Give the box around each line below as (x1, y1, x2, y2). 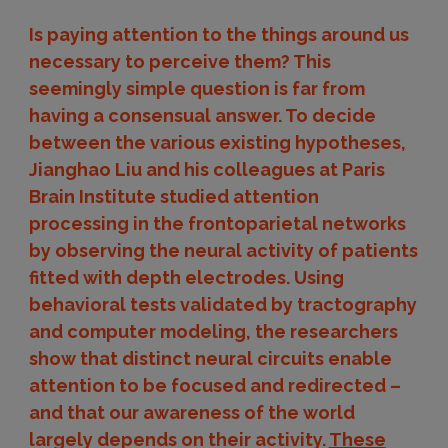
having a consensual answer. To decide (28, 105, 376, 126)
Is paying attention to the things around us (28, 24, 409, 45)
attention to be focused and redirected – (28, 375, 401, 396)
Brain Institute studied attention (28, 186, 319, 207)
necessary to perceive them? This (28, 51, 331, 72)
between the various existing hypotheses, (28, 132, 406, 153)
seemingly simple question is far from (28, 78, 365, 99)
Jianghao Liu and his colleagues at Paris (28, 159, 385, 180)
